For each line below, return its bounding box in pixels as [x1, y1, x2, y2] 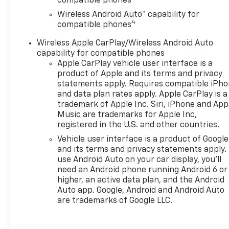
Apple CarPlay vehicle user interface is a [57, 59, 213, 68]
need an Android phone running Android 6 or [57, 166, 228, 174]
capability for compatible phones [37, 49, 165, 58]
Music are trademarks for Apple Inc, [57, 110, 197, 119]
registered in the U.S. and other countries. [57, 121, 220, 129]
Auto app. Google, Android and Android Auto [57, 186, 225, 195]
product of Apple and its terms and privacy [57, 70, 223, 78]
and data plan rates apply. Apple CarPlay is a [57, 90, 228, 99]
